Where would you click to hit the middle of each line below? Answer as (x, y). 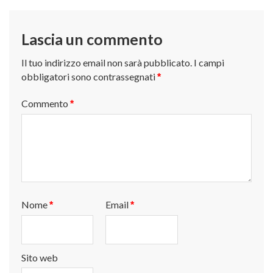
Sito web (40, 257)
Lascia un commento (92, 39)
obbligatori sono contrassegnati (89, 76)
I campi (209, 62)
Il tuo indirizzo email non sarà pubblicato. (107, 62)
